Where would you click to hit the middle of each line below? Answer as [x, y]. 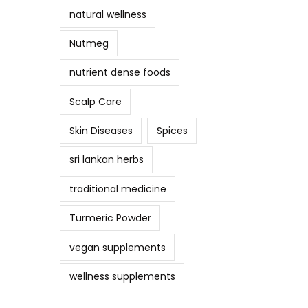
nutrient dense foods [120, 73]
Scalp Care [95, 101]
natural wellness [108, 14]
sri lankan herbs [106, 160]
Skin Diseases [101, 131]
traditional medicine [118, 189]
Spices [172, 131]
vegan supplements [117, 247]
